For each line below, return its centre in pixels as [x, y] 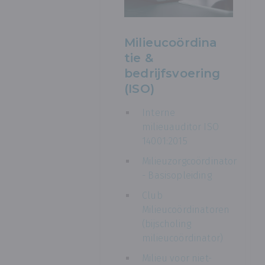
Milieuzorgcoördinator [190, 161]
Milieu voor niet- [177, 258]
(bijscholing [167, 224]
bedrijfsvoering [172, 73]
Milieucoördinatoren [186, 209]
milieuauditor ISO [180, 127]
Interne [159, 112]
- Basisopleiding [177, 175]
